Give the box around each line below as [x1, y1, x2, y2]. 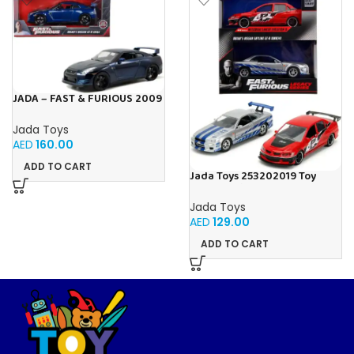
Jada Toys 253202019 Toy [190, 168, 316, 186]
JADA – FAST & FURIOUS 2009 [13, 89, 162, 108]
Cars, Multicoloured [190, 180, 289, 199]
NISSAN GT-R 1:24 [13, 102, 99, 121]
